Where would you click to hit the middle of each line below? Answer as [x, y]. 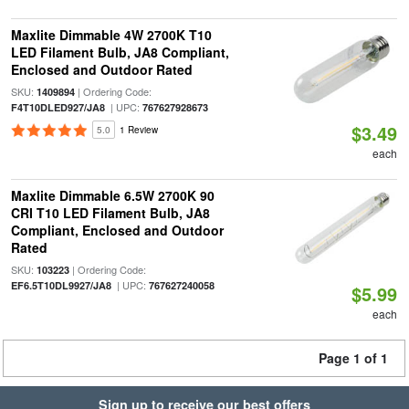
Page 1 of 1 [353, 358]
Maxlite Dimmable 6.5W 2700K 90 [112, 195]
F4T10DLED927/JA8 [58, 107]
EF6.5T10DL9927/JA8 [61, 285]
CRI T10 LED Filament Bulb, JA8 [110, 213]
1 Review [138, 130]
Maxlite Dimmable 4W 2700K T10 [111, 35]
